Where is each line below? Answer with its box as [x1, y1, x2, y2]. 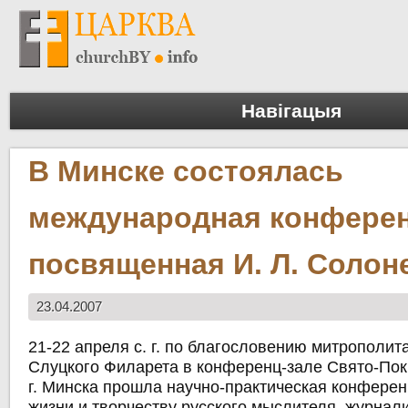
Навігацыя [241, 100, 342, 122]
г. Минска [28, 378, 99, 397]
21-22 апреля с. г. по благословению [28, 338, 312, 357]
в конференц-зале [178, 358, 328, 377]
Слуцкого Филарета [28, 358, 179, 377]
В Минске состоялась [28, 155, 344, 189]
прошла [98, 378, 168, 397]
